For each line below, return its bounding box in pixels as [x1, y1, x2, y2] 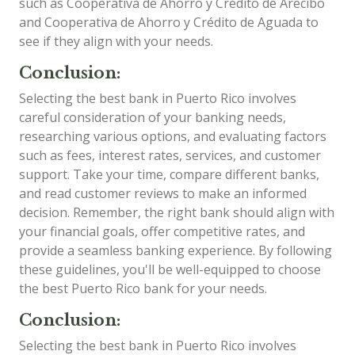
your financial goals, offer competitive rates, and [19, 222, 305, 240]
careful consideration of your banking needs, [19, 108, 286, 126]
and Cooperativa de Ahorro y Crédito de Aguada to [19, 13, 319, 31]
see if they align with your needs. [19, 32, 213, 50]
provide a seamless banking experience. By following [19, 241, 332, 259]
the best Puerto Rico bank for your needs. [19, 279, 267, 297]
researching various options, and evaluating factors [19, 127, 326, 145]
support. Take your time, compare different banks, [19, 165, 319, 183]
